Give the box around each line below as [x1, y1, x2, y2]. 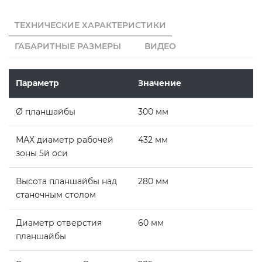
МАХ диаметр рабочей [16, 135, 113, 146]
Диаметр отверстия [16, 218, 102, 229]
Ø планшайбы [16, 106, 78, 118]
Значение [138, 78, 181, 89]
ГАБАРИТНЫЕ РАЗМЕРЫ [15, 41, 121, 52]
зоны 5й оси [16, 148, 70, 159]
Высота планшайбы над [16, 176, 117, 187]
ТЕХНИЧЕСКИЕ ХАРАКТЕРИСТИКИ [15, 20, 166, 31]
